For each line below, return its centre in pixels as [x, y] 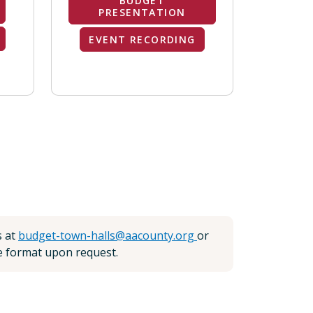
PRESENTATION [142, 12]
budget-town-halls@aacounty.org [108, 235]
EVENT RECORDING [142, 39]
